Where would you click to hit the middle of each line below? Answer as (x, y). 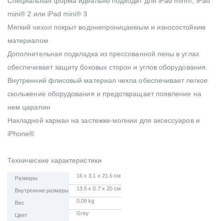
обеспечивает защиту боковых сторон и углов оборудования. (108, 67)
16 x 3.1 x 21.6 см (99, 176)
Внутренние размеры (42, 191)
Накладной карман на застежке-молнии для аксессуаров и (104, 121)
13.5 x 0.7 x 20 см (99, 189)
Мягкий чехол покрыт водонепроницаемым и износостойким (107, 27)
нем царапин (29, 107)
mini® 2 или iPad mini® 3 (47, 14)
